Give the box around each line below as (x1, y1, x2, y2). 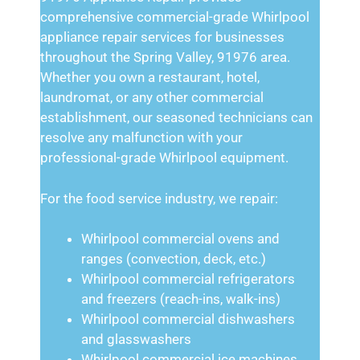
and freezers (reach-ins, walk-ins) (81, 291, 280, 307)
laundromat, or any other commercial (40, 89, 264, 105)
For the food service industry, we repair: (40, 190, 278, 207)
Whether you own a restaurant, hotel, (40, 69, 260, 85)
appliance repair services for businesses (40, 29, 284, 45)
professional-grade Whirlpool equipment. (40, 149, 288, 166)
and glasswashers (81, 331, 191, 347)
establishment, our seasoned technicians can (40, 109, 313, 125)
